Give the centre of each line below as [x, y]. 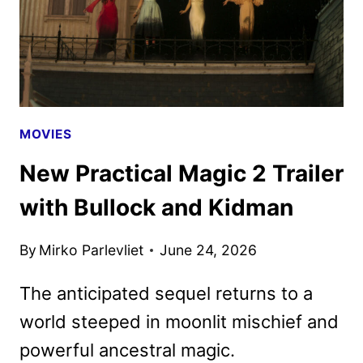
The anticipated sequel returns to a [166, 293]
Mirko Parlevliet [92, 250]
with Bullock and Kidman [156, 208]
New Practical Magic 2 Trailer [181, 174]
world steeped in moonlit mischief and [179, 321]
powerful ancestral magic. [127, 350]
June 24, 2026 [209, 250]
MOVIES [46, 134]
